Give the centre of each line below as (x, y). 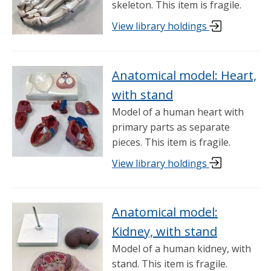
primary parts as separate (171, 127)
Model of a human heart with (178, 112)
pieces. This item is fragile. (171, 142)
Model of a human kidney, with (181, 248)
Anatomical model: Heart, (184, 75)
